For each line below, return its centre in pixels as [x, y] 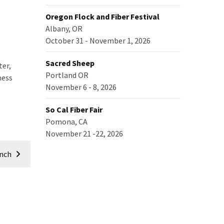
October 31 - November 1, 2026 [98, 40]
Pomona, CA [66, 121]
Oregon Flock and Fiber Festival [102, 16]
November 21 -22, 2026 [84, 133]
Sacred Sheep [70, 63]
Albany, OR [64, 28]
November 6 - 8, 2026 [81, 87]
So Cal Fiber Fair [74, 109]
